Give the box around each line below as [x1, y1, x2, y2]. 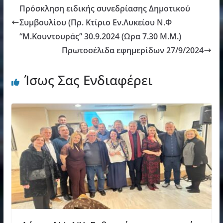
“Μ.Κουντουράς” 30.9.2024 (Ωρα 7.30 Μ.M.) [19, 31, 181, 42]
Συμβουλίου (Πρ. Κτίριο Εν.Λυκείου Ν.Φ [19, 17, 172, 28]
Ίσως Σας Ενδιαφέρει [24, 71, 152, 90]
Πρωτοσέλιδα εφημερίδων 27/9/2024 [62, 45, 204, 56]
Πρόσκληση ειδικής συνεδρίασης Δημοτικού [19, 3, 190, 14]
